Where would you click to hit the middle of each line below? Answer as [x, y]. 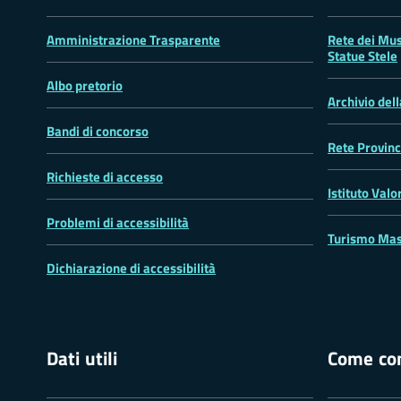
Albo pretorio [85, 85]
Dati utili [82, 358]
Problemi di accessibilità [118, 222]
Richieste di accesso [105, 176]
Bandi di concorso [98, 131]
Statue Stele [363, 55]
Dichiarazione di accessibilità [131, 268]
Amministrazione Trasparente [133, 39]
